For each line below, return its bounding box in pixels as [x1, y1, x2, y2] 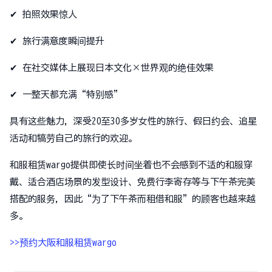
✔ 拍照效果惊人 [10, 10, 77, 19]
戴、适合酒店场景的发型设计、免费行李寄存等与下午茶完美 [10, 177, 256, 186]
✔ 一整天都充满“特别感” [10, 90, 123, 99]
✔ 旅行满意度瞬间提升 [10, 36, 104, 46]
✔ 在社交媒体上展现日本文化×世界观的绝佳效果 [10, 63, 214, 72]
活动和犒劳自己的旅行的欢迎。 [10, 134, 137, 143]
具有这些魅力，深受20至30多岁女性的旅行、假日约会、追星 [10, 117, 257, 126]
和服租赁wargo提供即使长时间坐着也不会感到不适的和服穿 [10, 160, 253, 169]
